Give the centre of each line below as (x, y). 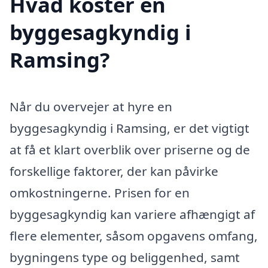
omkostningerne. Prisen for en (100, 192)
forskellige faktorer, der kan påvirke (114, 171)
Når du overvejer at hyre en (91, 106)
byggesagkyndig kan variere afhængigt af (132, 214)
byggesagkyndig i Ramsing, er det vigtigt (130, 128)
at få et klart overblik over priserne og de (130, 149)
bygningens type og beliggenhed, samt (125, 257)
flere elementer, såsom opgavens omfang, (134, 235)
